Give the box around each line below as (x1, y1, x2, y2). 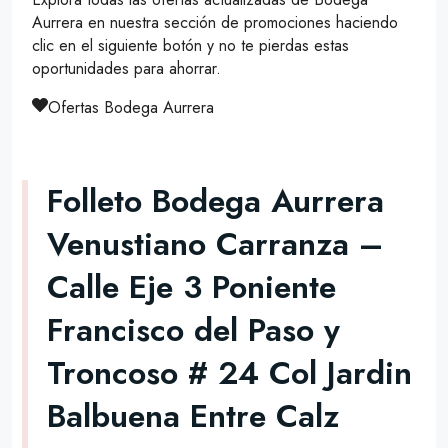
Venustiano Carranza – (47, 220, 383, 267)
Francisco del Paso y (47, 306, 340, 353)
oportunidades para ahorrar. (32, 57, 221, 81)
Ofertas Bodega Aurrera (48, 96, 214, 120)
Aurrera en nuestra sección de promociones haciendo (32, 11, 398, 35)
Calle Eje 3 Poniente (47, 263, 336, 310)
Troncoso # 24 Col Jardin (47, 349, 412, 396)
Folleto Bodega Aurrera (47, 177, 384, 224)
